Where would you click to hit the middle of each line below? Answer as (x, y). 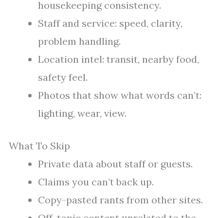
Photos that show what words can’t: (120, 95)
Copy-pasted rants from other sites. (120, 200)
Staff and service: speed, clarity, (110, 23)
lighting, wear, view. (82, 113)
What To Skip (39, 146)
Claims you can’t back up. (96, 182)
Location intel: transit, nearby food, (118, 59)
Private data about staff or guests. (115, 164)
